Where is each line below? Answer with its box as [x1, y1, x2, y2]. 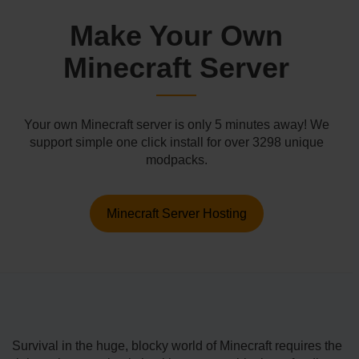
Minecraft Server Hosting [106, 207, 247, 221]
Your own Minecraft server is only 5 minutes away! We [23, 118, 329, 132]
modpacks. [145, 153, 208, 167]
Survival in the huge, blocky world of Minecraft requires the [12, 339, 342, 353]
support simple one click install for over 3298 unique [29, 135, 324, 150]
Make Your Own [70, 19, 283, 53]
